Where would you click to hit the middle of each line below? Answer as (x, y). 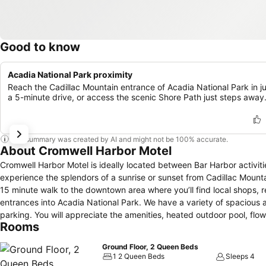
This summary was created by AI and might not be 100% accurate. (119, 139)
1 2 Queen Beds (139, 256)
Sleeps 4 (240, 256)
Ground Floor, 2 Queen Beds (150, 247)
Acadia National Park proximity (70, 75)
